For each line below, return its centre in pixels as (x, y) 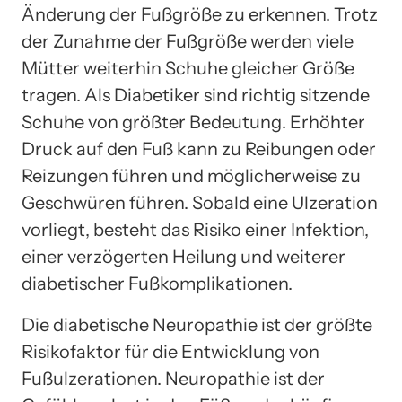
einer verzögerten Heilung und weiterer (184, 256)
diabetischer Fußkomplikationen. (157, 283)
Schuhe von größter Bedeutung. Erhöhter (193, 122)
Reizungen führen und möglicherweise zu (191, 175)
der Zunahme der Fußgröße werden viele (188, 41)
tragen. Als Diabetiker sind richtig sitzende (196, 95)
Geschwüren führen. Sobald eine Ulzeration (200, 202)
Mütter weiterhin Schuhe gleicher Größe (188, 68)
